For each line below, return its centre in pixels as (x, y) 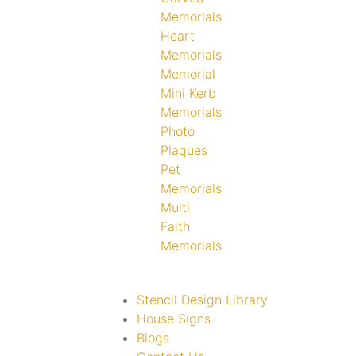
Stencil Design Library (202, 299)
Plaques (184, 150)
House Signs (174, 318)
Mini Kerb (188, 93)
